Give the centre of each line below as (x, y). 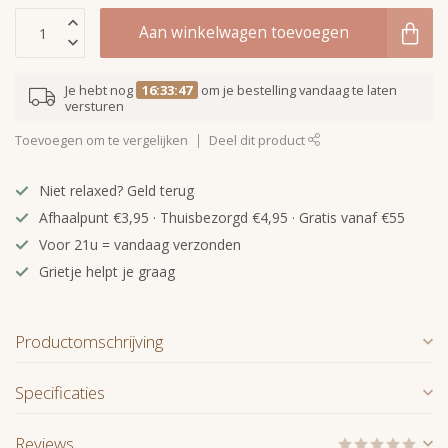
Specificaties (60, 393)
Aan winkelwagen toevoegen (243, 33)
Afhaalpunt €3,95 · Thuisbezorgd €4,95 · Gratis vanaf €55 (222, 218)
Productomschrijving (89, 342)
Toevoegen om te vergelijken (101, 141)
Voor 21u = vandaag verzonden (140, 245)
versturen (94, 106)
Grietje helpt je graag (107, 272)
